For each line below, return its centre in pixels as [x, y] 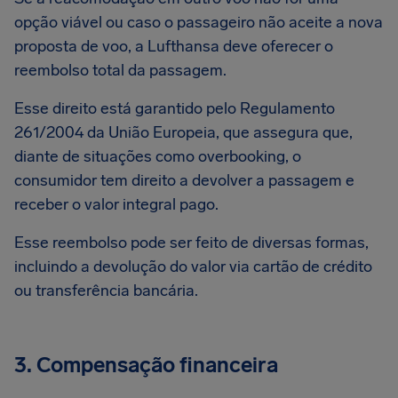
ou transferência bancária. [106, 291]
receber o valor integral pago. [118, 204]
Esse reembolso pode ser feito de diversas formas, [191, 243]
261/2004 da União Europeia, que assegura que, [183, 132]
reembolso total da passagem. [122, 70]
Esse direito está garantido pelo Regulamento [175, 108]
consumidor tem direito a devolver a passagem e [184, 180]
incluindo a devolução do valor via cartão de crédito [193, 267]
